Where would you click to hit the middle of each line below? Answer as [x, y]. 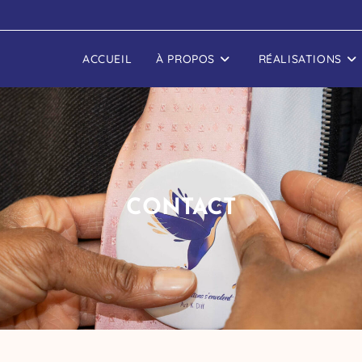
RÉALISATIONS [300, 59]
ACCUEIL [107, 59]
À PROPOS [185, 59]
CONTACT [181, 208]
